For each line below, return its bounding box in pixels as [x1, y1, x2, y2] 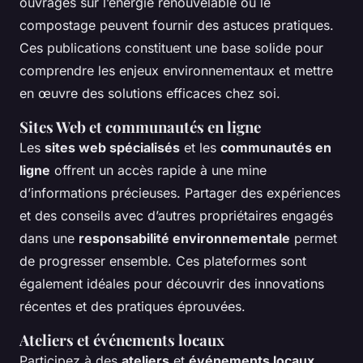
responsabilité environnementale [79, 230, 290, 247]
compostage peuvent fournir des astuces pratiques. [19, 17, 334, 34]
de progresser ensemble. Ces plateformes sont [19, 253, 306, 270]
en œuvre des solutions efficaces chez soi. [19, 85, 280, 102]
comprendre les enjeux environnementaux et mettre [19, 62, 333, 79]
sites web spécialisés [45, 139, 180, 156]
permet [290, 230, 337, 247]
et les [180, 139, 220, 156]
